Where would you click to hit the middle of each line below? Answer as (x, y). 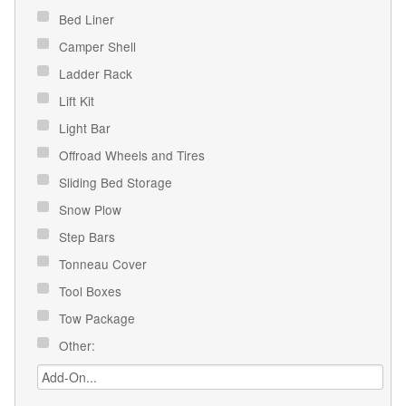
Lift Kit (78, 100)
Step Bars (89, 236)
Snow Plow (92, 209)
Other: (79, 345)
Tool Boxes (92, 290)
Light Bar (87, 127)
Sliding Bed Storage (117, 182)
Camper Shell (99, 46)
